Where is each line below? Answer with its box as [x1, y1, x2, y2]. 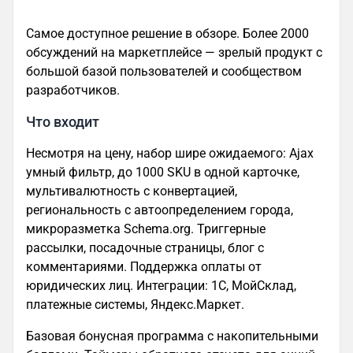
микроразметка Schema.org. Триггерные [26, 221, 266, 236]
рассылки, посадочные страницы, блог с [26, 240, 264, 255]
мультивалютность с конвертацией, [26, 183, 237, 199]
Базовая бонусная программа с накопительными [26, 328, 318, 344]
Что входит [26, 113, 99, 130]
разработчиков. [26, 82, 120, 98]
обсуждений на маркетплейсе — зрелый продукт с [26, 44, 322, 60]
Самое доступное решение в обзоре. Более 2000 [26, 25, 309, 41]
